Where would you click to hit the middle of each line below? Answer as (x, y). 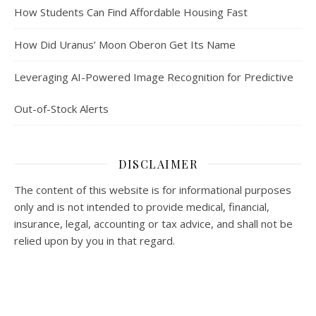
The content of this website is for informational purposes (153, 189)
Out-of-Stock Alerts (61, 108)
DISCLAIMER (158, 164)
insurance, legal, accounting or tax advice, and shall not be (153, 223)
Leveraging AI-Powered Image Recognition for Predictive (154, 77)
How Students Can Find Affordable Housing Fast (131, 12)
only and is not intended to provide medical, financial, (142, 206)
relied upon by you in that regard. (95, 240)
